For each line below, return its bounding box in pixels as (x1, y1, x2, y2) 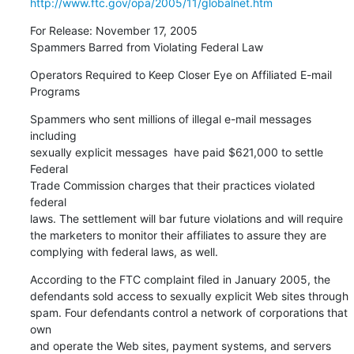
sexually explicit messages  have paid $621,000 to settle (29, 145, 323, 159)
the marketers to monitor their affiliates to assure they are (29, 228, 326, 242)
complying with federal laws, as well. (29, 244, 218, 258)
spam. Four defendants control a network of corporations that (29, 305, 348, 319)
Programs (29, 84, 80, 98)
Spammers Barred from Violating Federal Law (29, 40, 263, 54)
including (29, 128, 77, 142)
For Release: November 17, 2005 (29, 23, 198, 37)
